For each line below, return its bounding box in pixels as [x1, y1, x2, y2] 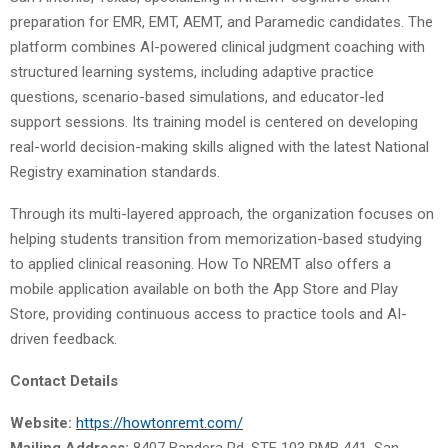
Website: [10, 413, 76, 432]
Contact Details [10, 371, 118, 390]
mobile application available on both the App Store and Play [10, 279, 398, 298]
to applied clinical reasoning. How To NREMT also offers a [10, 254, 391, 273]
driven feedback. [10, 329, 117, 348]
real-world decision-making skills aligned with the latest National [10, 137, 429, 156]
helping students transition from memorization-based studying [10, 229, 422, 248]
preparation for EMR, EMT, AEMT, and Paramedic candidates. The [10, 12, 433, 31]
